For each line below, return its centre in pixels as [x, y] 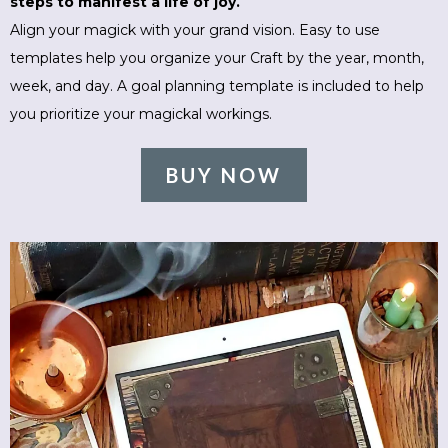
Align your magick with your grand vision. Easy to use [195, 29]
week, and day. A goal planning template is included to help [217, 85]
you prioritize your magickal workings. [141, 113]
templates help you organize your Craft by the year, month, [217, 57]
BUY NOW [224, 174]
